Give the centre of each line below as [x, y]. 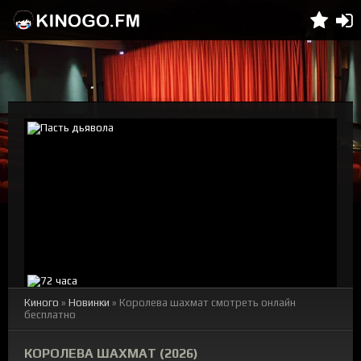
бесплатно [50, 315]
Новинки [89, 303]
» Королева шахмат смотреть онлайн [203, 303]
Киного [41, 303]
